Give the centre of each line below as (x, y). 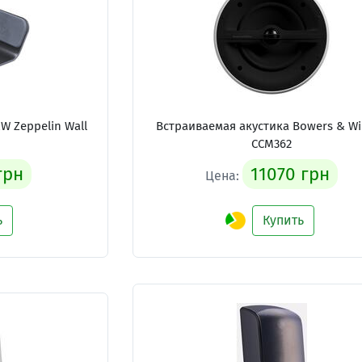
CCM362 (271, 144)
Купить (283, 220)
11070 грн (290, 174)
